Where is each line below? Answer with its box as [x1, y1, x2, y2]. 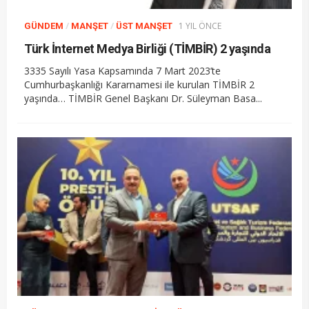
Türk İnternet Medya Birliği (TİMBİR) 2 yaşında [24, 41, 270, 56]
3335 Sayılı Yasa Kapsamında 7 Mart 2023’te [24, 63, 221, 77]
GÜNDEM [24, 20, 63, 31]
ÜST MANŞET [116, 20, 172, 31]
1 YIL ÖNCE [179, 19, 221, 32]
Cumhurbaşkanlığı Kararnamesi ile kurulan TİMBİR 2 [24, 77, 255, 91]
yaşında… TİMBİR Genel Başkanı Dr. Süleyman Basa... [24, 91, 262, 105]
